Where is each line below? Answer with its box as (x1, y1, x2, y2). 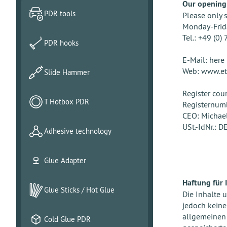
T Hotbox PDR (44, 97, 89, 106)
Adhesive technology (44, 126, 111, 136)
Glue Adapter (44, 156, 86, 165)
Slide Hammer (44, 67, 90, 77)
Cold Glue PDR (44, 214, 91, 224)
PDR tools (44, 9, 75, 18)
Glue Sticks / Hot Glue (44, 185, 115, 195)
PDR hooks (44, 38, 79, 48)
